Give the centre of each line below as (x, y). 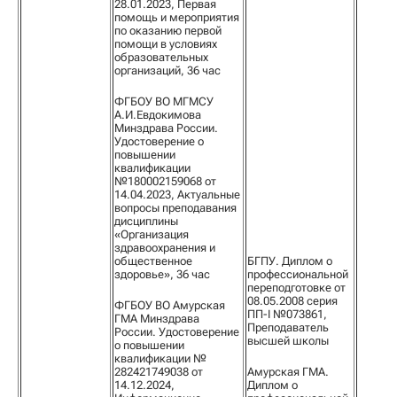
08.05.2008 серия (292, 301)
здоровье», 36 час (162, 274)
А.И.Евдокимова (158, 115)
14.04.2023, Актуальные (177, 195)
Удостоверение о (159, 141)
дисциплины (146, 221)
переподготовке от (296, 288)
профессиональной (298, 274)
